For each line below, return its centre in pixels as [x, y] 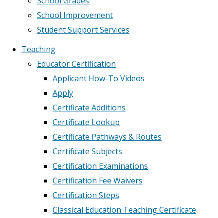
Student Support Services [83, 30]
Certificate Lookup [86, 122]
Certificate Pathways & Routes [107, 137]
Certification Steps [86, 195]
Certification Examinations [100, 166]
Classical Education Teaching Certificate [124, 210]
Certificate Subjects [87, 151]
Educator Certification [76, 64]
